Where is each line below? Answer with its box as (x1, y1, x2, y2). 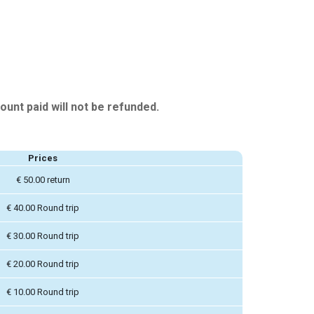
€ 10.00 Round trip (6, 286, 79, 297)
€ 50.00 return (15, 174, 70, 185)
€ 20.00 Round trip (6, 258, 79, 269)
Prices (28, 152, 57, 163)
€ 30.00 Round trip (6, 230, 79, 241)
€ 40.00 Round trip (6, 202, 79, 213)
